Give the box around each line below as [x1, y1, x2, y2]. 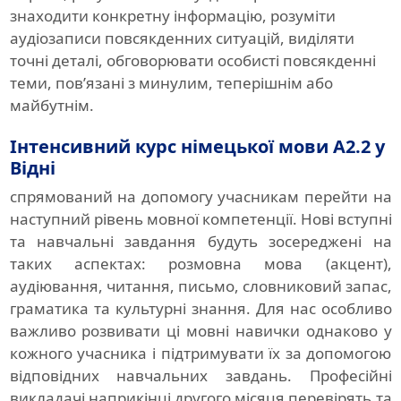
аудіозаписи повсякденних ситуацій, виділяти [9, 28, 354, 49]
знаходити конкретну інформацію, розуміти [9, 5, 336, 27]
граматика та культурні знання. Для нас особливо [9, 298, 392, 320]
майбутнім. [9, 95, 94, 116]
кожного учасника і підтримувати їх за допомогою [9, 343, 392, 364]
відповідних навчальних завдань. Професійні [9, 365, 392, 387]
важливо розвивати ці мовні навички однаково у [9, 320, 392, 342]
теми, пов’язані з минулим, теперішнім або [9, 73, 333, 94]
